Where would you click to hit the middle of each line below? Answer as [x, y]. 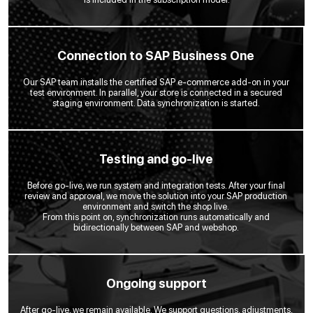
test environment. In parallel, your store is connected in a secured [156, 92]
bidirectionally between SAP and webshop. [156, 227]
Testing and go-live [156, 159]
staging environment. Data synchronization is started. [156, 103]
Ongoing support [156, 283]
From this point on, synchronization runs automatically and [156, 217]
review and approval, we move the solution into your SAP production [156, 196]
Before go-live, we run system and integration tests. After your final [156, 185]
